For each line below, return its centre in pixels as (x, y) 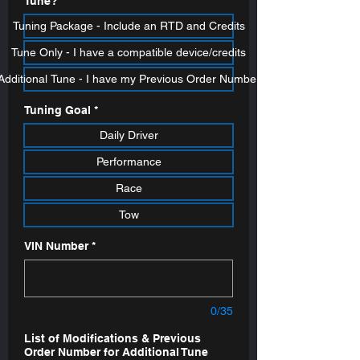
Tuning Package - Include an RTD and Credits (129, 25)
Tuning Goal (57, 110)
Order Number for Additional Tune (116, 352)
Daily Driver (129, 135)
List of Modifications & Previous (112, 338)
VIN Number (56, 245)
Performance (129, 161)
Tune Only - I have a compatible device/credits (129, 52)
